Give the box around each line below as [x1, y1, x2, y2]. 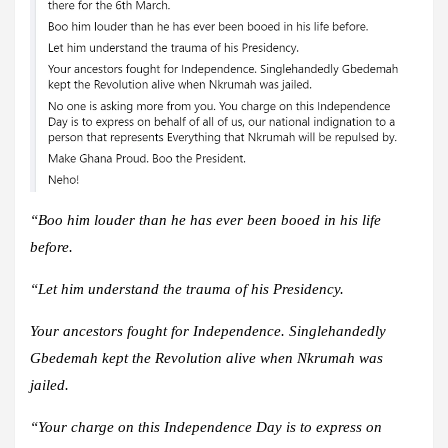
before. [30, 239, 73, 256]
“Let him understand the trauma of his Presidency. [30, 281, 344, 298]
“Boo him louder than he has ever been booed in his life [30, 212, 381, 229]
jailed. [30, 377, 69, 394]
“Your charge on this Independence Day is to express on [30, 419, 382, 436]
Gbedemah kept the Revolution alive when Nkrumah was [30, 350, 383, 367]
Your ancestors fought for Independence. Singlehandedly [30, 323, 386, 340]
